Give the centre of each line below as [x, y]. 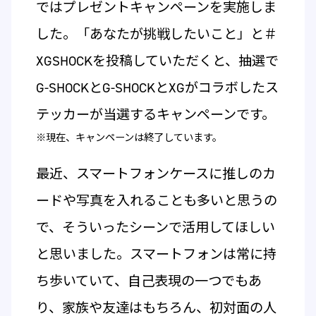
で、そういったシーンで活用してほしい [155, 227]
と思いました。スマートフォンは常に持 [156, 254]
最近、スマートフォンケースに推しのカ [156, 174]
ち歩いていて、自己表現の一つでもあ [148, 281]
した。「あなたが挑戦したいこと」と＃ [156, 34]
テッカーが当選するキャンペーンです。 [155, 114]
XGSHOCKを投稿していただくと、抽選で [157, 61]
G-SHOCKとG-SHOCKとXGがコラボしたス [157, 87]
